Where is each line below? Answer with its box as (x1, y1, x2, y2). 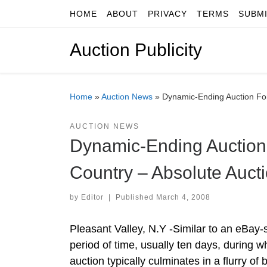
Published (115, 193, 156, 201)
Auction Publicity (70, 40, 202, 60)
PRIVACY (148, 9, 187, 18)
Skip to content (16, 11, 79, 21)
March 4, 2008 (156, 193, 210, 201)
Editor (81, 193, 104, 201)
